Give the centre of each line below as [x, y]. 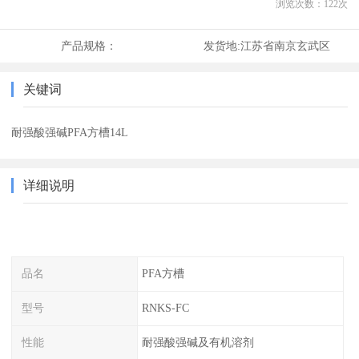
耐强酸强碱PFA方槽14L [70, 133]
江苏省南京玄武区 [285, 46]
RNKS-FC [165, 307]
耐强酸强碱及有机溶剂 [198, 342]
